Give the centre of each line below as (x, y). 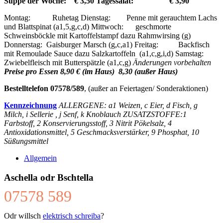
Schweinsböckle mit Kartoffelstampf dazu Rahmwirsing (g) (97, 35)
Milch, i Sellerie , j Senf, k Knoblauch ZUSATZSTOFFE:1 (95, 114)
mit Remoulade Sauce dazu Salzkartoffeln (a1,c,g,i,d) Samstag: (109, 53)
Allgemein (40, 158)
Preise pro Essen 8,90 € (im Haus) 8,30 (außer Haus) (91, 71)
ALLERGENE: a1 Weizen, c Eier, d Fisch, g (128, 105)
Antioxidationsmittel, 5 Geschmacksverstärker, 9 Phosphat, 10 (102, 132)
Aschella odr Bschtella (49, 177)
